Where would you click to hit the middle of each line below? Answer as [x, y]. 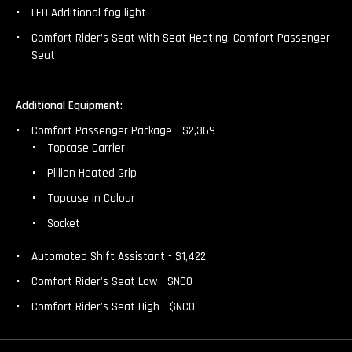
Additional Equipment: [69, 106]
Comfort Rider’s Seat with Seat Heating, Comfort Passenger [181, 38]
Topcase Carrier [86, 148]
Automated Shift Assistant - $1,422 [119, 257]
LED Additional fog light [89, 13]
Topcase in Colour [91, 199]
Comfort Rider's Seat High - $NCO [113, 307]
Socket [64, 224]
